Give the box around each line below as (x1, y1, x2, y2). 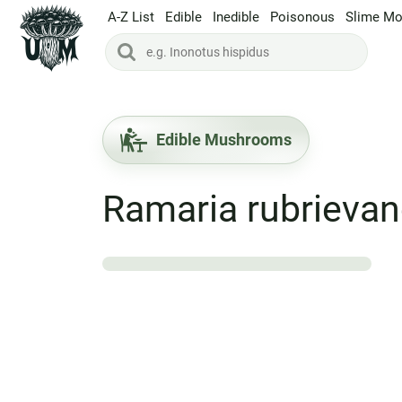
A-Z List (108, 8, 154, 25)
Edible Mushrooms (155, 130, 292, 149)
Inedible (213, 8, 259, 25)
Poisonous (270, 8, 335, 25)
